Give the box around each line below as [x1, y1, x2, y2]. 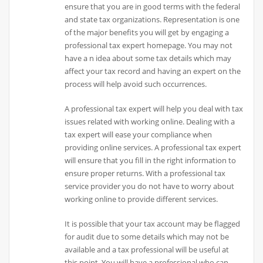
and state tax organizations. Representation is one [65, 14, 240, 25]
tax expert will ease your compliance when [65, 129, 213, 140]
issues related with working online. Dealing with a [65, 116, 235, 127]
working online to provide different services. [65, 194, 218, 205]
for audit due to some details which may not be [65, 231, 230, 242]
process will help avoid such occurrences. [65, 78, 207, 89]
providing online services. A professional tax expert [65, 142, 242, 153]
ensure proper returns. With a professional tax [65, 168, 226, 179]
